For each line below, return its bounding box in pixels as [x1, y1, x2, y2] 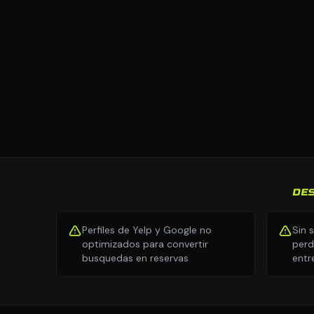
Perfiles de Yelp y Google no [82, 224, 212, 236]
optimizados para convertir [82, 238, 208, 250]
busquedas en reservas [82, 252, 189, 264]
